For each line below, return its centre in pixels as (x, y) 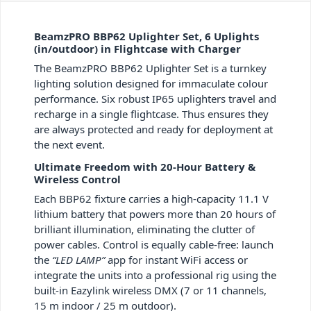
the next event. (69, 145)
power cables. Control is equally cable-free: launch (154, 245)
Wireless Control (77, 179)
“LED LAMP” (78, 260)
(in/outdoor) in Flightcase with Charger (137, 49)
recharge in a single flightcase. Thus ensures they (151, 114)
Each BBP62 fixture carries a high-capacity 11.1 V (151, 199)
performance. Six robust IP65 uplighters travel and (155, 99)
